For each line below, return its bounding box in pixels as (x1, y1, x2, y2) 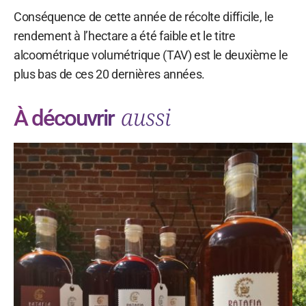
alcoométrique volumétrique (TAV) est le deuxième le (14, 47, 288, 62)
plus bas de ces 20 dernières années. (14, 66, 206, 81)
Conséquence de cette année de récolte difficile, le (14, 9, 274, 24)
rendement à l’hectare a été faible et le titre (14, 28, 236, 43)
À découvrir (14, 104, 119, 131)
